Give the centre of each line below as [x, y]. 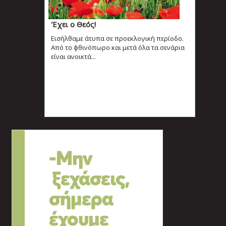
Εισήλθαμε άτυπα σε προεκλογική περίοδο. [117, 38]
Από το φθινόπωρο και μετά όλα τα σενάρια [118, 47]
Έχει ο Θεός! [73, 24]
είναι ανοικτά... [73, 56]
